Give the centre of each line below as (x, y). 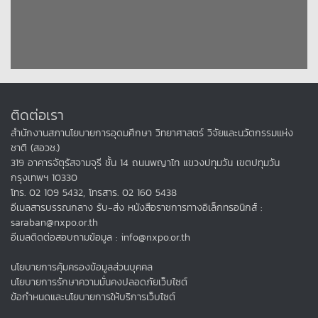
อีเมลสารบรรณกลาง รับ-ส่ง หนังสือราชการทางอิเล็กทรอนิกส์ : (136, 208)
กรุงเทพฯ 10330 (44, 178)
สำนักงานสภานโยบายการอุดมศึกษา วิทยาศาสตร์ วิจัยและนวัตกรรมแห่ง (152, 133)
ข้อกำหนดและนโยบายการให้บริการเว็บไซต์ (93, 297)
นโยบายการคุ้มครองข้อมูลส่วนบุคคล (82, 268)
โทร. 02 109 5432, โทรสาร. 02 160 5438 (94, 193)
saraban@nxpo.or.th (54, 223)
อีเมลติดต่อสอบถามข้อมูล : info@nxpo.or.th (100, 238)
